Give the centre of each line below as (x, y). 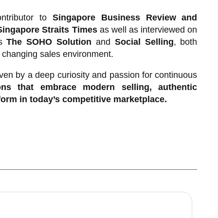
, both (185, 42)
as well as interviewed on (147, 29)
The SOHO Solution (49, 42)
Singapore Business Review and (125, 17)
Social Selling (144, 42)
